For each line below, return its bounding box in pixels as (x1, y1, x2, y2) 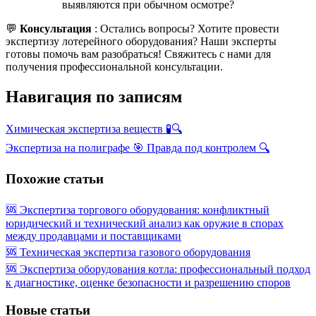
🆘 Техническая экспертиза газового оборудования (6, 246, 250, 259)
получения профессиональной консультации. (6, 60, 223, 73)
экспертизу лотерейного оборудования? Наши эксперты (6, 35, 276, 47)
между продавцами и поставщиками (6, 230, 181, 243)
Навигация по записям (6, 87, 182, 106)
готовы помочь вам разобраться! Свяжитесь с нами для (6, 47, 271, 60)
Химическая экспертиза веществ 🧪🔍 (6, 122, 182, 135)
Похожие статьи (6, 171, 104, 187)
